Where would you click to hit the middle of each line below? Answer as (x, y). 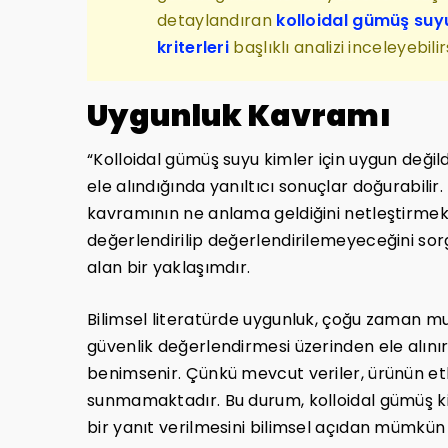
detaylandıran (217, 21)
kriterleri (193, 48)
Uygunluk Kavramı (239, 116)
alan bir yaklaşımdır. (169, 268)
